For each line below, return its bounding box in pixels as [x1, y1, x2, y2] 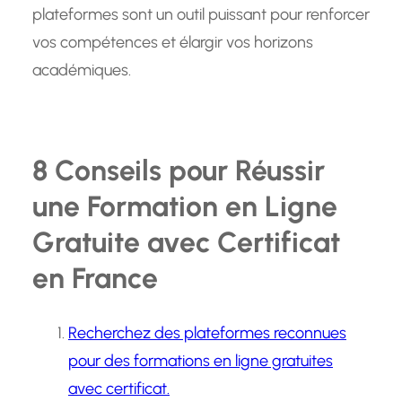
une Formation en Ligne [32, 188, 337, 223]
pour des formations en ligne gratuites [68, 351, 333, 371]
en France [32, 260, 158, 295]
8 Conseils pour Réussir [32, 153, 325, 188]
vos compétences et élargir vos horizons [32, 32, 313, 53]
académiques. [32, 60, 131, 81]
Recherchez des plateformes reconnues [68, 323, 346, 344]
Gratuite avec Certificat [32, 224, 340, 259]
